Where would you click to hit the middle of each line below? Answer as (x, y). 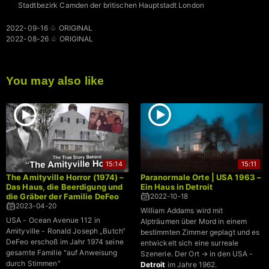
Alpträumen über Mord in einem (194, 221)
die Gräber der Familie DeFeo (63, 196)
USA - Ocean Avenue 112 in (53, 220)
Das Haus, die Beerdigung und (65, 186)
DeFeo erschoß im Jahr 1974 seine (65, 241)
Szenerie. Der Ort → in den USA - (197, 253)
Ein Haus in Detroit (176, 186)
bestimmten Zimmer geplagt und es (200, 232)
